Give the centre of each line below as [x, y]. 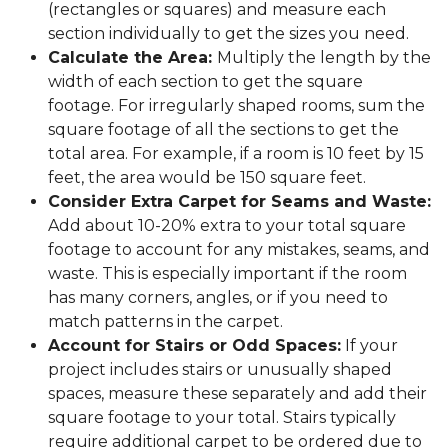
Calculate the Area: [132, 57]
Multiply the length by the [324, 57]
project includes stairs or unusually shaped [220, 369]
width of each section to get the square [205, 81]
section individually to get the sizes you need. [230, 33]
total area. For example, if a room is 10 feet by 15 [236, 153]
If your [369, 345]
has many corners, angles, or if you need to [218, 297]
